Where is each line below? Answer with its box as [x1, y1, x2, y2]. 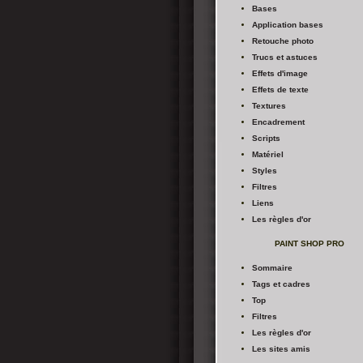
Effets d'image [252, 69, 308, 78]
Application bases [252, 20, 323, 29]
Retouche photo [252, 36, 314, 45]
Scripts [252, 134, 280, 143]
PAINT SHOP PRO [274, 239, 344, 248]
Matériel [252, 150, 284, 159]
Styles [252, 166, 277, 175]
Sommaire [252, 263, 293, 272]
